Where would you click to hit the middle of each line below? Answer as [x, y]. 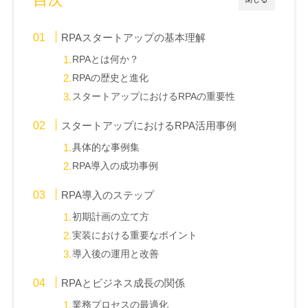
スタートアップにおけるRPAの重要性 [154, 97]
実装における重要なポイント [135, 236]
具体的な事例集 [106, 148]
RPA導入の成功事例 [115, 166]
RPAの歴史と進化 [111, 78]
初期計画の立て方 [111, 217]
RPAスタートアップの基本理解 [134, 38]
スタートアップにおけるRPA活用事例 [149, 126]
